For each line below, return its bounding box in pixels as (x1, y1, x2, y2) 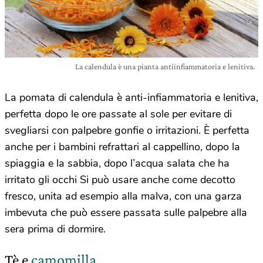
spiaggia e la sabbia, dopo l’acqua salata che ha (5, 156, 230, 170)
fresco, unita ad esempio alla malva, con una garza (5, 188, 242, 203)
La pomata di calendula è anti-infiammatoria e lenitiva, (5, 90, 258, 104)
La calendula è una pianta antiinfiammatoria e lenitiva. (75, 61, 255, 71)
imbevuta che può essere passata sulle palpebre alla (5, 205, 247, 220)
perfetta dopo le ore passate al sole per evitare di (5, 106, 232, 121)
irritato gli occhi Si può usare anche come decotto (5, 172, 235, 187)
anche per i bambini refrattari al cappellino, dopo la (5, 139, 240, 154)
